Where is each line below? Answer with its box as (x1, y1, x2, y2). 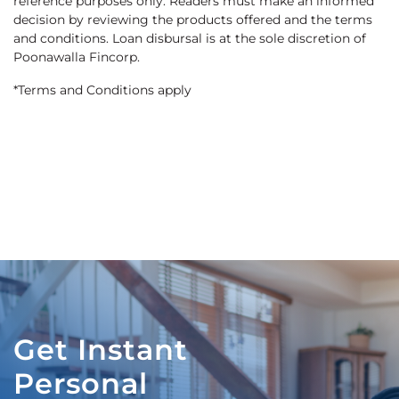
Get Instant (13, 331, 188, 367)
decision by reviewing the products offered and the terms (13, 12, 372, 28)
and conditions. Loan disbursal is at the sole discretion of (13, 30, 366, 47)
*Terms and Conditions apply (13, 82, 191, 99)
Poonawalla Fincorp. (13, 49, 140, 66)
